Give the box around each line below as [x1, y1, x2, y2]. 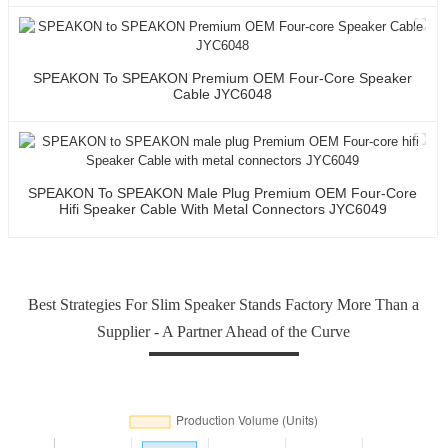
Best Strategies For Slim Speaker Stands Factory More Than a [28, 295, 420, 313]
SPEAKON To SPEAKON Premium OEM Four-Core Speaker [33, 69, 413, 86]
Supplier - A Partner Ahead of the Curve [97, 322, 351, 340]
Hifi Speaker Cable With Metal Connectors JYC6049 [58, 200, 387, 217]
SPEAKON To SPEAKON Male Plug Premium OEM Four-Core [28, 184, 418, 201]
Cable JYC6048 [173, 85, 273, 102]
